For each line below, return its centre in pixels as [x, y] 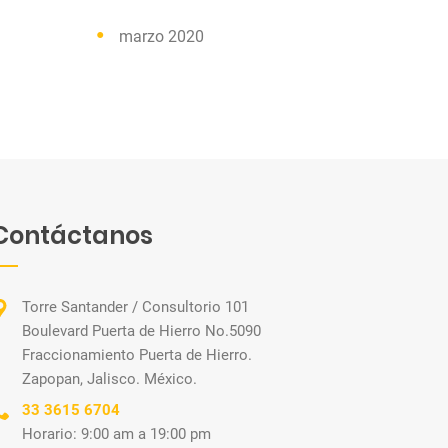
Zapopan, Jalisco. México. [109, 379]
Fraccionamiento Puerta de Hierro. [137, 355]
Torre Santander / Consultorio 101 [135, 307]
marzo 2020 [161, 36]
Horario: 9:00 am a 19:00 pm [116, 434]
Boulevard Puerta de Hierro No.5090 [141, 331]
